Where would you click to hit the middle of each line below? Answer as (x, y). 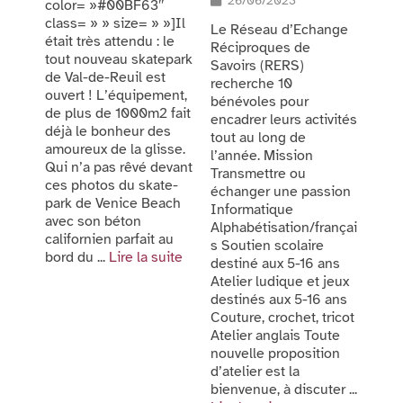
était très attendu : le (110, 42)
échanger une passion (281, 192)
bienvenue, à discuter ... (284, 390)
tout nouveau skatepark (119, 60)
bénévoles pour (260, 102)
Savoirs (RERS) (257, 66)
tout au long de (258, 138)
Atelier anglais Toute (275, 336)
